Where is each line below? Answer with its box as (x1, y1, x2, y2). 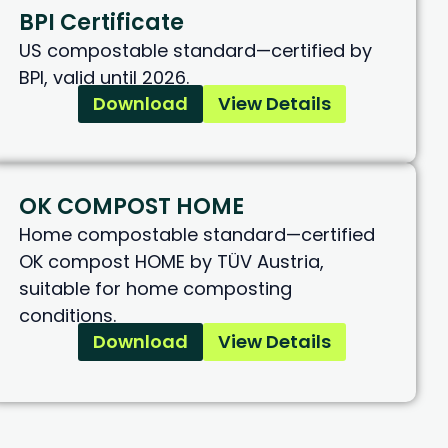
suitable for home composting (19, 276, 293, 302)
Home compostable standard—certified (19, 222, 376, 248)
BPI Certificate (19, 7, 185, 39)
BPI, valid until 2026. (19, 65, 190, 91)
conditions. (19, 303, 117, 329)
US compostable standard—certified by (19, 38, 373, 64)
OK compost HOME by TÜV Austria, (19, 249, 325, 275)
